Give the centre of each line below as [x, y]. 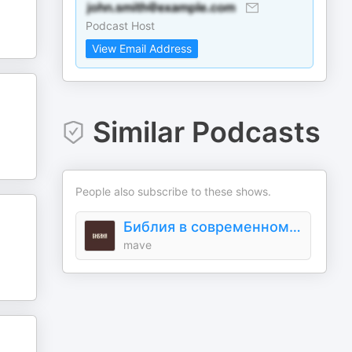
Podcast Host [121, 26]
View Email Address [142, 48]
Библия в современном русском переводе [295, 227]
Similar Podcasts [206, 132]
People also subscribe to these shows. [174, 191]
